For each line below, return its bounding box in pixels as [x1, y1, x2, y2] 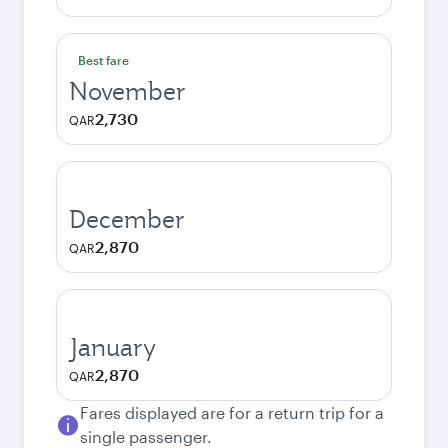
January [69, 331, 156, 363]
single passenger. [80, 427, 212, 446]
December [69, 203, 185, 235]
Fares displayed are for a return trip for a [80, 403, 384, 422]
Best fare [78, 53, 129, 67]
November [69, 75, 186, 107]
